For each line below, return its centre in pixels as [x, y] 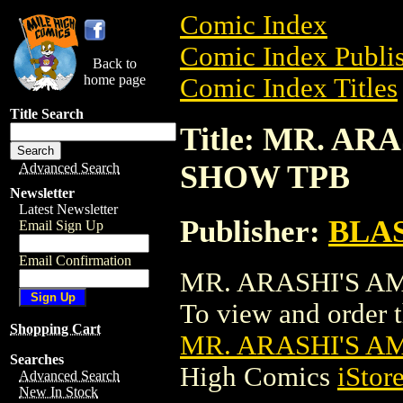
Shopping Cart [55, 329]
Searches [37, 359]
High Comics [259, 376]
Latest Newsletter [68, 209]
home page [115, 80]
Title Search [47, 114]
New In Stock [58, 392]
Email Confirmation [75, 260]
